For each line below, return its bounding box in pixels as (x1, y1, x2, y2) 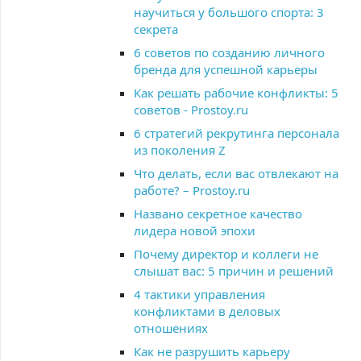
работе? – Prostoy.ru (134, 182, 250, 198)
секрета (134, 21, 178, 37)
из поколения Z (134, 142, 226, 158)
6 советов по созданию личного (134, 44, 325, 60)
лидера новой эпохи (134, 222, 255, 239)
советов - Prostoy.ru (134, 102, 248, 118)
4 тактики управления (134, 286, 265, 302)
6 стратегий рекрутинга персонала (134, 125, 339, 141)
